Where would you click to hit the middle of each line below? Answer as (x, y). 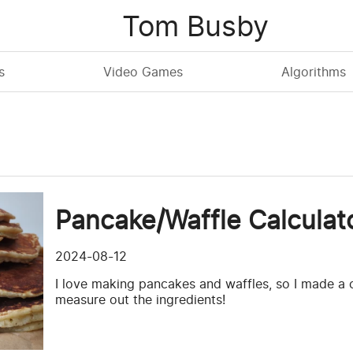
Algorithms (314, 72)
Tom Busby (195, 26)
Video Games (143, 72)
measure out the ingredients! (140, 299)
